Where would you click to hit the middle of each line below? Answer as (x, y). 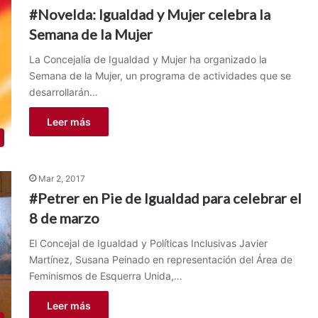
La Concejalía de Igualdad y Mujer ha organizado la (148, 59)
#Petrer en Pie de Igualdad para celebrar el (165, 198)
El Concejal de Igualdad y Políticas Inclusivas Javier (148, 243)
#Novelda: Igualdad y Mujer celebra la (149, 14)
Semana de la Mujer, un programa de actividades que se (160, 76)
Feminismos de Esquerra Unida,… (105, 276)
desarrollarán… (63, 92)
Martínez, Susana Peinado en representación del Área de (160, 260)
